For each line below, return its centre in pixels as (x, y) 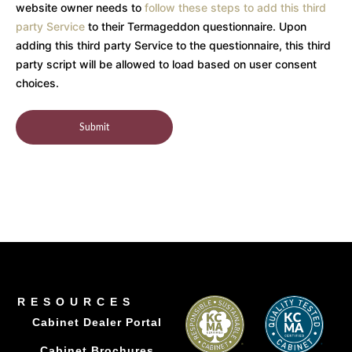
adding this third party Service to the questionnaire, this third (173, 46)
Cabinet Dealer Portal (97, 322)
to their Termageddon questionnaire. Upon (196, 27)
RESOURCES (77, 301)
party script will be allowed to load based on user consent (166, 64)
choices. (37, 83)
